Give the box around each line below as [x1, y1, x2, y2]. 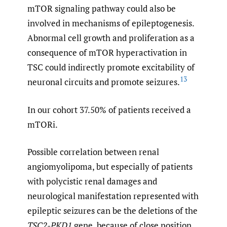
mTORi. [27, 118, 58, 130]
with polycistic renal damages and [27, 175, 157, 187]
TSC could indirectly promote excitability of [27, 61, 195, 73]
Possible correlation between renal [27, 146, 159, 158]
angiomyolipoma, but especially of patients [27, 161, 193, 173]
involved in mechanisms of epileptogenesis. [27, 17, 194, 29]
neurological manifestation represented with [27, 190, 199, 202]
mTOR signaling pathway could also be [27, 3, 176, 15]
